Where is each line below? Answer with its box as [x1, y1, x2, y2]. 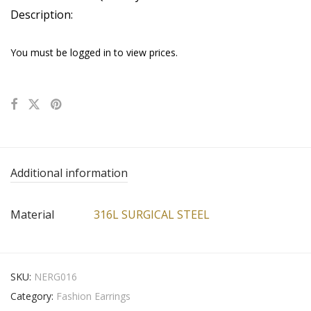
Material [10, 207, 54, 223]
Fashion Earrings [56, 289, 131, 303]
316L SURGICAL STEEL [94, 207, 210, 223]
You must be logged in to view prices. [10, 46, 178, 60]
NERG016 [34, 270, 77, 284]
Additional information [10, 165, 128, 181]
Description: [10, 7, 73, 23]
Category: [10, 289, 56, 303]
